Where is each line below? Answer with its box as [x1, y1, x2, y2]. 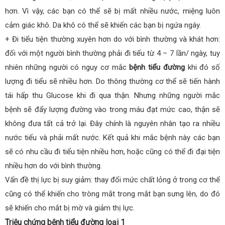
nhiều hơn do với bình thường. [5, 161, 102, 170]
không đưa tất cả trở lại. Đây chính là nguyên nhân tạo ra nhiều [5, 119, 220, 128]
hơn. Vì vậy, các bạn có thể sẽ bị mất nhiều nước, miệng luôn [5, 6, 220, 16]
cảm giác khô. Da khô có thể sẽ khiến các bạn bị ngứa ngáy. [5, 20, 201, 30]
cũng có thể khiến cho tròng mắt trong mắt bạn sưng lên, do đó [5, 189, 220, 198]
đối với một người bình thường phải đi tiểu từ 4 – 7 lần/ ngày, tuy [5, 48, 220, 58]
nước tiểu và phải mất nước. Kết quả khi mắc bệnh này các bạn [5, 133, 220, 142]
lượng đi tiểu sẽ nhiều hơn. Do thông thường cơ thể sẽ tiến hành [5, 76, 220, 86]
